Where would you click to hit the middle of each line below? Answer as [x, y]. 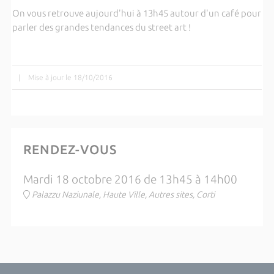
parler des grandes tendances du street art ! [101, 27]
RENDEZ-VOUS [70, 149]
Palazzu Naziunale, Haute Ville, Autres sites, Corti [123, 194]
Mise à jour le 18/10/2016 [70, 77]
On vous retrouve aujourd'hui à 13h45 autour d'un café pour [136, 13]
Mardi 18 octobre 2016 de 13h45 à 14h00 [130, 180]
